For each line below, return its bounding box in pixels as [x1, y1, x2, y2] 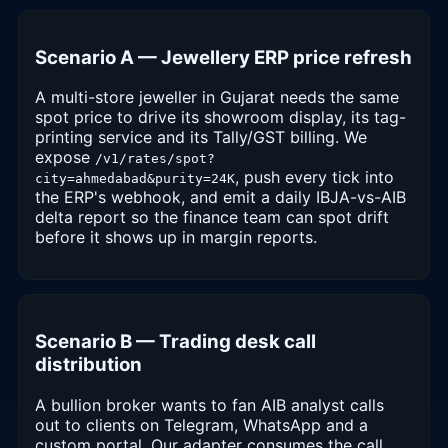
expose [35, 147, 95, 168]
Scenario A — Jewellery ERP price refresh [35, 45, 412, 69]
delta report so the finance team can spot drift [35, 207, 389, 228]
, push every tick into [235, 167, 394, 188]
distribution [35, 353, 142, 377]
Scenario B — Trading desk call [35, 330, 316, 354]
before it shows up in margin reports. [35, 227, 317, 248]
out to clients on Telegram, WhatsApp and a [35, 414, 368, 435]
